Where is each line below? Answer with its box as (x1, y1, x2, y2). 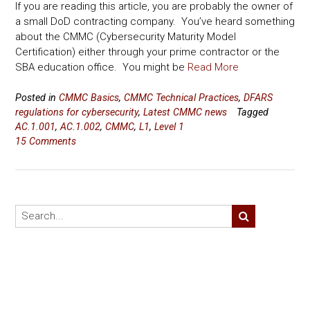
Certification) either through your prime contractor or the (15, 46, 280, 59)
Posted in (15, 91, 59, 103)
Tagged (237, 106, 268, 118)
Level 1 (154, 120, 184, 132)
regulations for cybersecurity (15, 106, 138, 118)
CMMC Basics (59, 91, 119, 103)
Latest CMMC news (143, 106, 227, 118)
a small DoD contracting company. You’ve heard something (15, 15, 295, 28)
